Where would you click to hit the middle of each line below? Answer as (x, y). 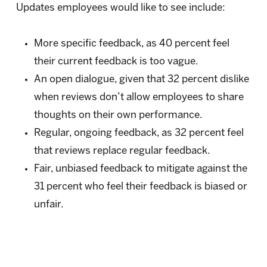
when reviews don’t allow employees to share (139, 97)
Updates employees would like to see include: (120, 8)
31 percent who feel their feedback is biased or (140, 187)
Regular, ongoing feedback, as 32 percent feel (139, 133)
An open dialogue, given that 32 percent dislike (141, 80)
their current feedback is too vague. (116, 62)
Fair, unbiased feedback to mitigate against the (140, 169)
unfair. (49, 205)
